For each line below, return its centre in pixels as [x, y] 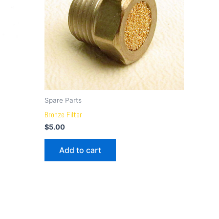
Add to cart [80, 150]
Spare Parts [63, 100]
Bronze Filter [63, 114]
